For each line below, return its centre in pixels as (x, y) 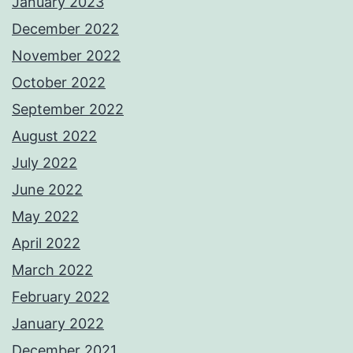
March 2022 (52, 270)
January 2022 (58, 324)
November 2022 (66, 56)
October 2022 (59, 83)
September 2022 (68, 110)
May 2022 (45, 217)
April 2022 (46, 243)
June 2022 (47, 190)
